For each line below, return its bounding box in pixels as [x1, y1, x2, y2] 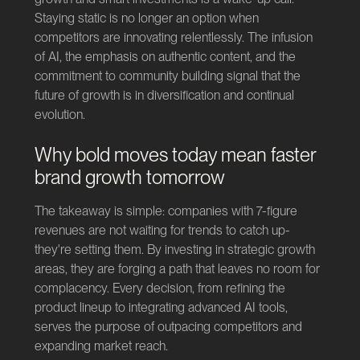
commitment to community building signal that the [34, 67, 301, 84]
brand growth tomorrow [34, 165, 225, 189]
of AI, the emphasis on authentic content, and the [34, 48, 296, 64]
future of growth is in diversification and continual [34, 87, 294, 103]
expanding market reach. [34, 337, 168, 354]
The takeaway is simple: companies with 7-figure [34, 202, 297, 219]
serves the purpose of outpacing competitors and [34, 318, 302, 334]
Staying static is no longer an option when [34, 10, 259, 26]
